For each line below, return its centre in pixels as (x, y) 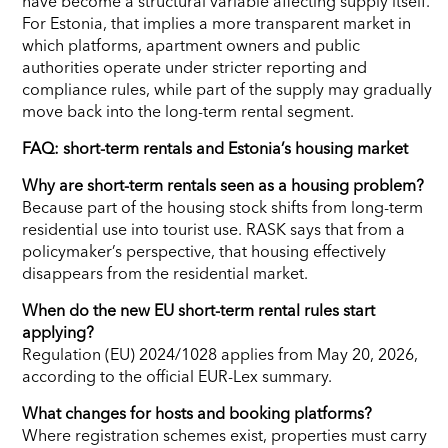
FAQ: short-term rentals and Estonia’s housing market (215, 147)
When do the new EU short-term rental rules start (198, 309)
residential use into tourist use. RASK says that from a (213, 228)
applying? (58, 331)
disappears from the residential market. (165, 272)
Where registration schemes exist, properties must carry (224, 434)
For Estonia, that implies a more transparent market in (216, 22)
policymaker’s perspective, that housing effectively (204, 250)
